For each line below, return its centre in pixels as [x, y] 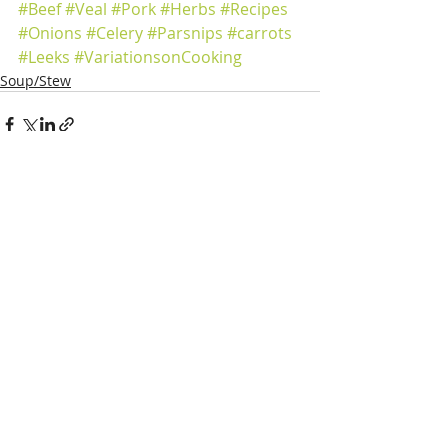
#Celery [114, 32]
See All [297, 238]
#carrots [259, 32]
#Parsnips [185, 32]
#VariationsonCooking [158, 56]
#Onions [50, 32]
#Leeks [44, 56]
